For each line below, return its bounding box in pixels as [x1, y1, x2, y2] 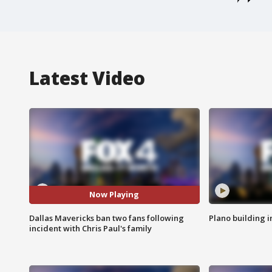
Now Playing [89, 189, 140, 200]
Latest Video [29, 65, 145, 90]
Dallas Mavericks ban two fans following [29, 212, 184, 223]
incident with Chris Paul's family [29, 222, 152, 234]
